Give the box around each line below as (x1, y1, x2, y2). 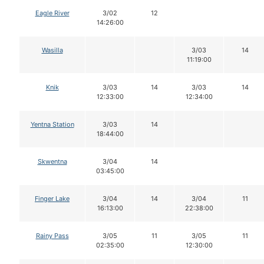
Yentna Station (30, 120, 74, 129)
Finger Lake (35, 194, 70, 203)
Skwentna (37, 157, 67, 166)
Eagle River (35, 9, 70, 18)
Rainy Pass (35, 232, 69, 240)
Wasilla (41, 46, 63, 55)
